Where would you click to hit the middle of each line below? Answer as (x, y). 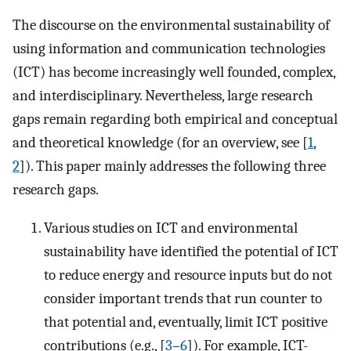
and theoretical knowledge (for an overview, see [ (160, 143)
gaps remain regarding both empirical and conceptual (175, 119)
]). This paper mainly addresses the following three (173, 166)
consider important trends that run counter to (183, 298)
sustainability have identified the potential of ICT (191, 251)
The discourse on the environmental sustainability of (171, 25)
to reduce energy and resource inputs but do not (188, 275)
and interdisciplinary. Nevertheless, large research (163, 96)
